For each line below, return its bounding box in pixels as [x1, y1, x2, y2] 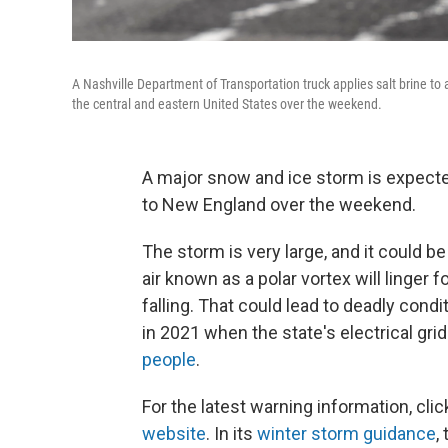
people [142, 348, 196, 370]
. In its [206, 422, 257, 444]
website [142, 422, 206, 444]
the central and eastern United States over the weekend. [72, 95, 382, 112]
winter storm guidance [257, 422, 436, 444]
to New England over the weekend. [142, 193, 416, 215]
